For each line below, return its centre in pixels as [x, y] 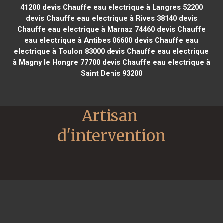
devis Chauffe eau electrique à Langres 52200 [121, 7]
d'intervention [111, 136]
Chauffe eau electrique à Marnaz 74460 [86, 29]
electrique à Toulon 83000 [59, 51]
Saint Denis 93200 [111, 73]
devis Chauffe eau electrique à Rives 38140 [101, 18]
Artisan [110, 116]
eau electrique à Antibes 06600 [79, 40]
